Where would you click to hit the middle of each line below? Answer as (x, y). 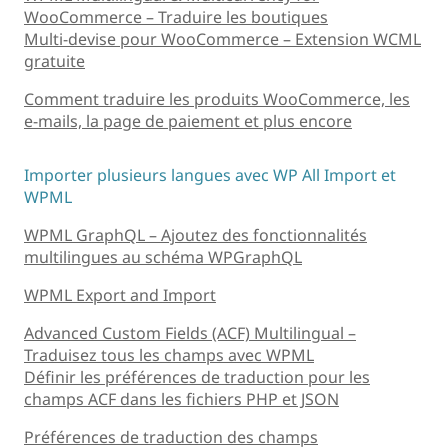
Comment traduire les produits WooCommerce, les (217, 98)
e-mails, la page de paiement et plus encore (188, 120)
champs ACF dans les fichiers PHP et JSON (181, 398)
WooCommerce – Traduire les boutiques (176, 16)
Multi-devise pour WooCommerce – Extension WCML (222, 38)
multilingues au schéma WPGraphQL (163, 256)
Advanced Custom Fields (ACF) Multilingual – (190, 332)
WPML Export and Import (120, 294)
